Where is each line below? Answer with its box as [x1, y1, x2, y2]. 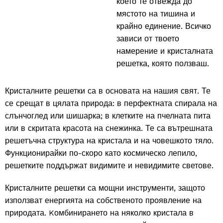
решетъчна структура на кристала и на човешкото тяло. [5, 135, 214, 145]
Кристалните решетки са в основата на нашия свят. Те [5, 86, 211, 96]
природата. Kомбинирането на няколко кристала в [5, 208, 194, 218]
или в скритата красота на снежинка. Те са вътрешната [5, 123, 213, 133]
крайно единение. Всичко [116, 21, 211, 31]
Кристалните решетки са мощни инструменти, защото [5, 183, 205, 193]
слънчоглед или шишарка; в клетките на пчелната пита [5, 111, 211, 120]
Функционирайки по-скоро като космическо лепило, [5, 148, 197, 158]
